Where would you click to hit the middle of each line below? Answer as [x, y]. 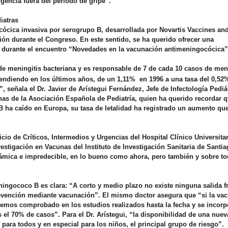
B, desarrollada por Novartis [141, 30]
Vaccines [201, 30]
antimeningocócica [194, 49]
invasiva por [41, 30]
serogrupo [78, 30]
